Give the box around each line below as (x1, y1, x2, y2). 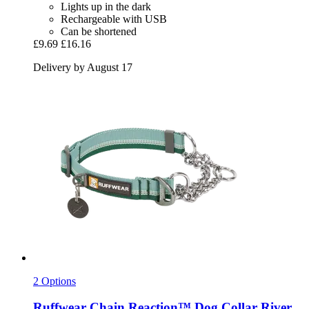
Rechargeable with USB (61, 12, 167, 25)
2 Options (33, 275, 76, 287)
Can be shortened (61, 25, 137, 37)
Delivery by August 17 (33, 61, 132, 73)
